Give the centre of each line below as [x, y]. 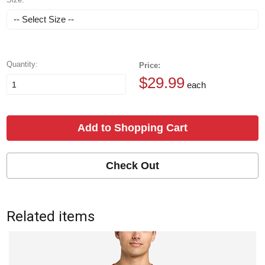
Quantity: [22, 64]
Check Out [132, 165]
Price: [150, 66]
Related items [51, 217]
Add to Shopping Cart [132, 128]
